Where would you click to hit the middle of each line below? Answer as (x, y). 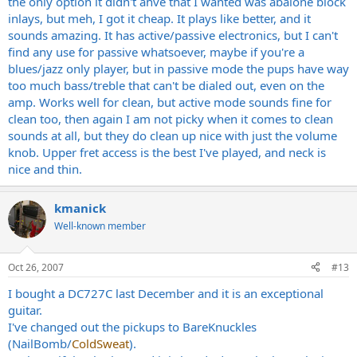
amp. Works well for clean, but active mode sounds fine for (170, 102)
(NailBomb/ (40, 343)
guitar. (25, 310)
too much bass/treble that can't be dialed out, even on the (166, 85)
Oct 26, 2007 (36, 267)
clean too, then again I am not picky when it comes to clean (171, 119)
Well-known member (100, 226)
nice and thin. (45, 169)
